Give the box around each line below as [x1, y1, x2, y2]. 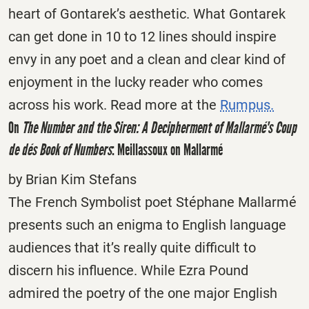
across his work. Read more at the [8, 96, 220, 113]
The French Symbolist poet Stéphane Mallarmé [8, 194, 297, 211]
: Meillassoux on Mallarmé [112, 139, 223, 159]
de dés [8, 139, 39, 159]
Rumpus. [220, 96, 274, 113]
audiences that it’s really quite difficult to [8, 239, 256, 257]
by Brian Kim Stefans [8, 171, 137, 188]
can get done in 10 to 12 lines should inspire [8, 28, 277, 45]
